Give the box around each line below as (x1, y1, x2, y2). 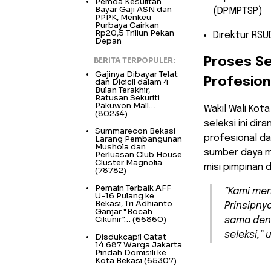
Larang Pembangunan (95, 134, 182, 145)
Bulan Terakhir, (95, 85, 150, 96)
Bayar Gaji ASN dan (95, 4, 172, 15)
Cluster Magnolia (95, 157, 162, 168)
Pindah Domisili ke (95, 247, 166, 258)
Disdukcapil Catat (95, 232, 166, 243)
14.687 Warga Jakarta (95, 240, 182, 250)
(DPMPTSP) (213, 6, 263, 17)
